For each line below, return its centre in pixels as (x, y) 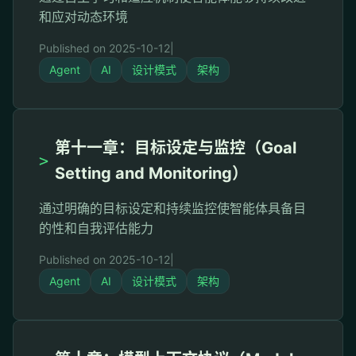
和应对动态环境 (83, 17)
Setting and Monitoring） (151, 173)
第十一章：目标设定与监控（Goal (176, 148)
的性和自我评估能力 (96, 228)
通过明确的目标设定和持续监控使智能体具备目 (172, 208)
